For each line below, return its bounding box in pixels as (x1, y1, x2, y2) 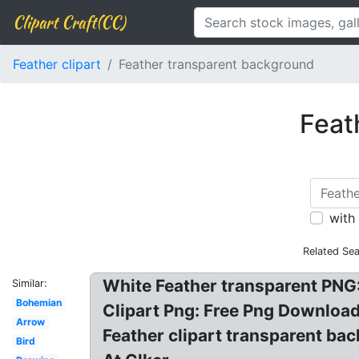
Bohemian (15, 296, 62, 309)
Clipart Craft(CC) (13, 10, 125, 34)
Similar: (12, 277, 47, 289)
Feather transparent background (119, 56, 314, 72)
